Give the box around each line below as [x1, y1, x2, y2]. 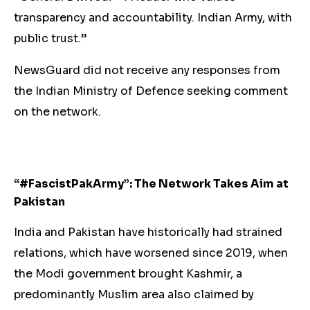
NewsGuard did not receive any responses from [14, 63, 280, 77]
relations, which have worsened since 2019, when [14, 246, 288, 260]
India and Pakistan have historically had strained [14, 225, 282, 239]
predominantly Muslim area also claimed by [14, 287, 254, 302]
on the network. [14, 104, 101, 119]
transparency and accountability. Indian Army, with [14, 10, 292, 25]
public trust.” [14, 31, 86, 46]
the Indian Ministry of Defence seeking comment [14, 84, 288, 98]
